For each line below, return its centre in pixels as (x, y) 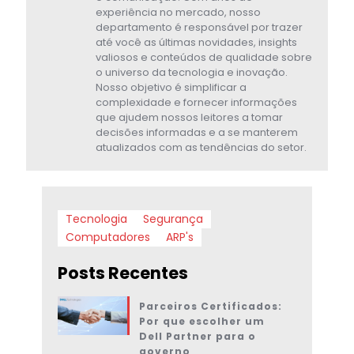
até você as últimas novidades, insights (196, 42)
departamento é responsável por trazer (199, 27)
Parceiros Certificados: (210, 306)
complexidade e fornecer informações (196, 102)
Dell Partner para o (197, 336)
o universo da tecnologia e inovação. (192, 72)
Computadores (108, 237)
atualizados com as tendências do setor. (201, 147)
